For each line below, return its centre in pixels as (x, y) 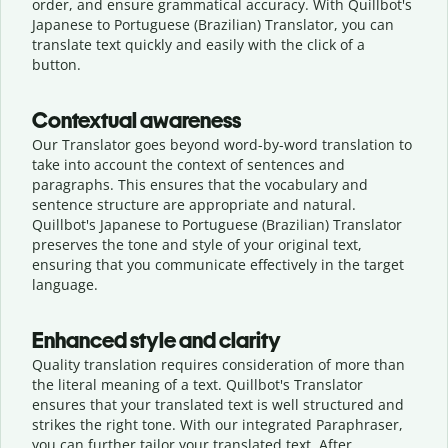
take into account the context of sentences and (188, 164)
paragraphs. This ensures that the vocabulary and (200, 184)
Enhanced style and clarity (156, 340)
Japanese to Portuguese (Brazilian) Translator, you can (213, 24)
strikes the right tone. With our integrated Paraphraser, (217, 424)
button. (56, 64)
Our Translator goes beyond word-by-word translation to (222, 144)
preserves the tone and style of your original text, (197, 244)
